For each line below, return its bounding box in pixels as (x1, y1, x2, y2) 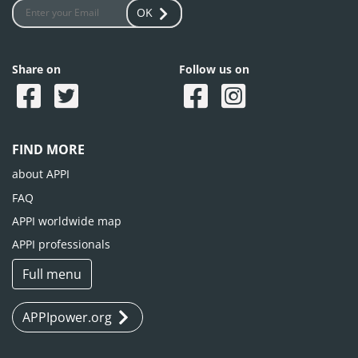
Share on (12, 62, 61, 78)
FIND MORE (12, 141, 85, 159)
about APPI (12, 165, 70, 181)
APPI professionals (12, 236, 110, 252)
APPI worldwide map (12, 213, 121, 229)
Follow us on (179, 62, 249, 78)
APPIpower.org (22, 308, 112, 326)
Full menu (22, 265, 82, 283)
